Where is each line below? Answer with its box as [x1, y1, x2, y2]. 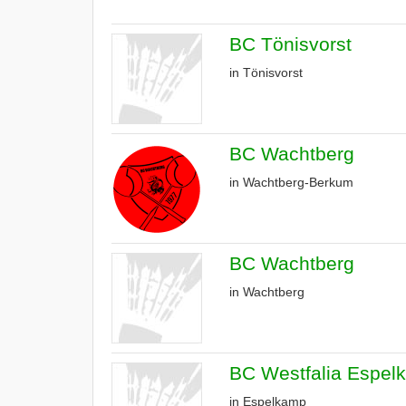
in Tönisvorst [229, 65, 303, 80]
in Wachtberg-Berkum [229, 175, 353, 189]
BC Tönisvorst [229, 34, 352, 54]
